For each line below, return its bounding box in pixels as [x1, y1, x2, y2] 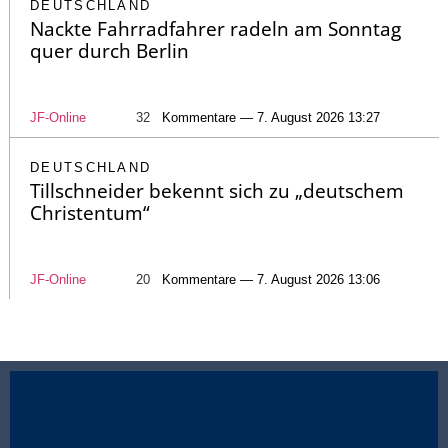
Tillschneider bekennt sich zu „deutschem [30, 177, 404, 204]
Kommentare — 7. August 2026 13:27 [162, 109, 380, 125]
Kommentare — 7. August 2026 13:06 [162, 271, 380, 287]
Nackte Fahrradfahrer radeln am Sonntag [30, 15, 401, 42]
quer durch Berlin [30, 37, 189, 64]
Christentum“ [30, 199, 150, 226]
